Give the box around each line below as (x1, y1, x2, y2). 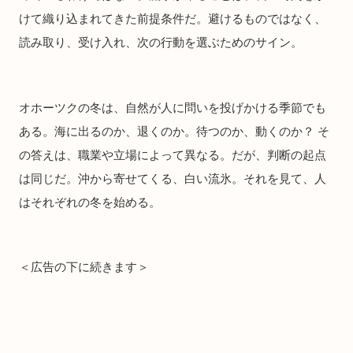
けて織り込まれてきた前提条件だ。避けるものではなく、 (19, 12, 326, 26)
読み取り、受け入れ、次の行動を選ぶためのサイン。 (19, 35, 303, 50)
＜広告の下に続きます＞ (19, 260, 149, 274)
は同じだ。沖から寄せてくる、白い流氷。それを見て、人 (19, 171, 326, 185)
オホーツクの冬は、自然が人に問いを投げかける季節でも (19, 100, 326, 114)
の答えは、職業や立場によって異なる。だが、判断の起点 (19, 147, 326, 162)
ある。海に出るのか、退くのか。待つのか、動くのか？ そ (19, 124, 329, 138)
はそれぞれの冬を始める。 (19, 195, 161, 209)
